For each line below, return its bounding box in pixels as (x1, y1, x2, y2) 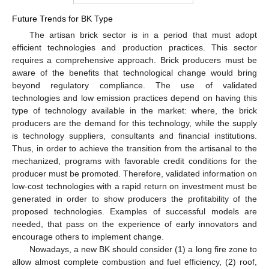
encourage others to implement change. (12, 231, 164, 241)
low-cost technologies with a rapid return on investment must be (12, 181, 257, 191)
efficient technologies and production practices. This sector (12, 42, 257, 52)
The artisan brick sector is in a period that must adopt (29, 29, 257, 40)
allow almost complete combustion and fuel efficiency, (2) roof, (12, 256, 257, 267)
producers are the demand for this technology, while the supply (12, 118, 257, 128)
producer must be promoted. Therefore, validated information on (12, 168, 257, 178)
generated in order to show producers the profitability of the (12, 193, 257, 204)
